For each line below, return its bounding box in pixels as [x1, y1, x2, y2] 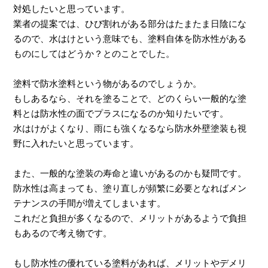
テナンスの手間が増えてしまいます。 [13, 199, 166, 209]
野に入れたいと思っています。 [13, 139, 139, 149]
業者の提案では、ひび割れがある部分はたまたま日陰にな [13, 19, 247, 29]
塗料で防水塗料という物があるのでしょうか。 [13, 79, 202, 89]
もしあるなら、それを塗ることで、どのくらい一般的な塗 [13, 94, 247, 104]
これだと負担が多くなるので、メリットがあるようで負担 [13, 214, 247, 224]
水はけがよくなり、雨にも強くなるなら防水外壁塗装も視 [13, 124, 247, 134]
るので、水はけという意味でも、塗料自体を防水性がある [13, 34, 247, 44]
